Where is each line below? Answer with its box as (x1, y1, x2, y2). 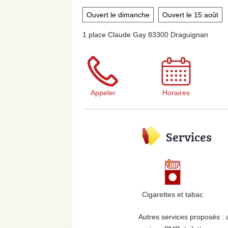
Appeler (90, 89, 116, 97)
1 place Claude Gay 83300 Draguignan (82, 31, 208, 39)
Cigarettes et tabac (142, 190, 204, 199)
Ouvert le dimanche (87, 11, 150, 19)
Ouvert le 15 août (162, 11, 218, 19)
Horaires (162, 89, 190, 97)
